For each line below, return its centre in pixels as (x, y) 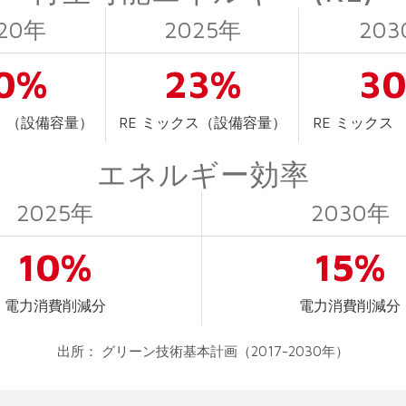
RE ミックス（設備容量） (202, 122)
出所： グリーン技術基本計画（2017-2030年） (203, 351)
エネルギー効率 (203, 174)
